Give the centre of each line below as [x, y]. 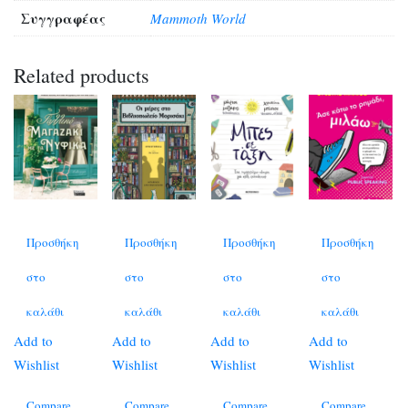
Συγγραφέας [63, 18]
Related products [82, 75]
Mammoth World [198, 18]
